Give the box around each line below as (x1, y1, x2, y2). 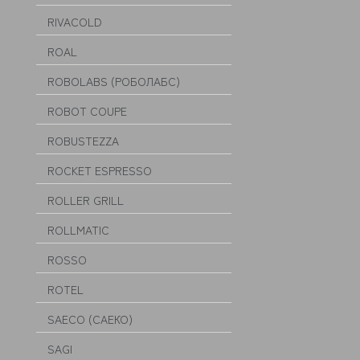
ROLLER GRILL (47, 192, 124, 208)
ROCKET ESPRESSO (47, 162, 152, 178)
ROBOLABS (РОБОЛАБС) (47, 73, 180, 89)
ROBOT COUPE (47, 103, 127, 119)
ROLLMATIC (47, 222, 109, 238)
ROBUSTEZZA (47, 133, 119, 149)
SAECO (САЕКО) (47, 311, 133, 327)
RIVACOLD (47, 14, 102, 30)
